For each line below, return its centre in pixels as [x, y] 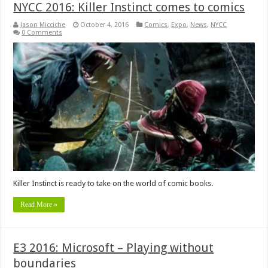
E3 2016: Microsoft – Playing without [114, 247]
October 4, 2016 [105, 25]
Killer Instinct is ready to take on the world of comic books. [113, 183]
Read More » [39, 204]
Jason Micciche [43, 25]
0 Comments [42, 32]
